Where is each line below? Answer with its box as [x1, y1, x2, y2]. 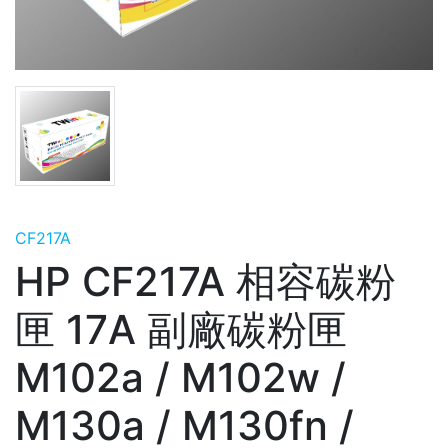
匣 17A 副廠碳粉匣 [15, 305, 347, 354]
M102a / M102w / [15, 353, 346, 402]
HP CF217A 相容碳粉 [15, 257, 396, 306]
